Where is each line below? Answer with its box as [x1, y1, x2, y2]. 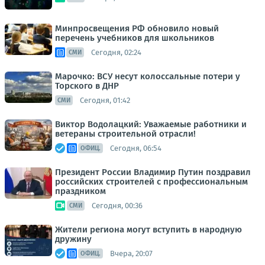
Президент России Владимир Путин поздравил [55, 167, 251, 178]
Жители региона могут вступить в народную [55, 224, 242, 235]
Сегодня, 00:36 [92, 201, 143, 210]
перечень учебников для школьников [55, 33, 214, 44]
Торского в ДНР [55, 80, 119, 92]
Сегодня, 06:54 [110, 143, 161, 153]
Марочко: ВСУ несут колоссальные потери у [55, 71, 240, 82]
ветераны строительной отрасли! [55, 128, 196, 140]
